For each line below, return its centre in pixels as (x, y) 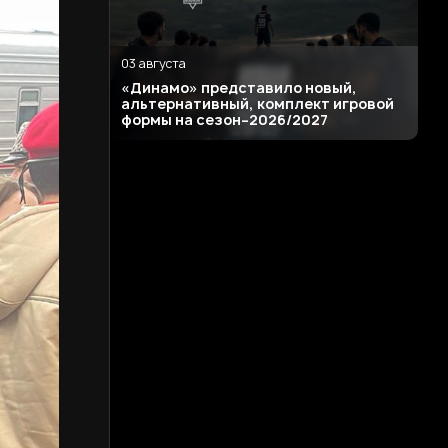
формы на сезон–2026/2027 (225, 120)
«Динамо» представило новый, (239, 88)
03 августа (154, 64)
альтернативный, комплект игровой (258, 104)
